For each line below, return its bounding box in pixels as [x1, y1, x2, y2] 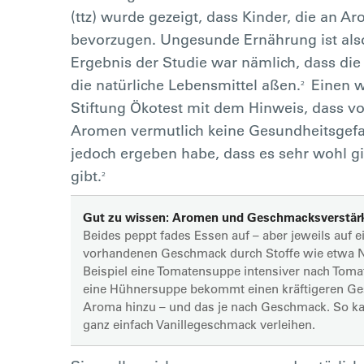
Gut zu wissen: [83, 209, 169, 225]
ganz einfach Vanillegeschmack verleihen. [83, 316, 315, 332]
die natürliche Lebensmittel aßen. [71, 75, 301, 94]
